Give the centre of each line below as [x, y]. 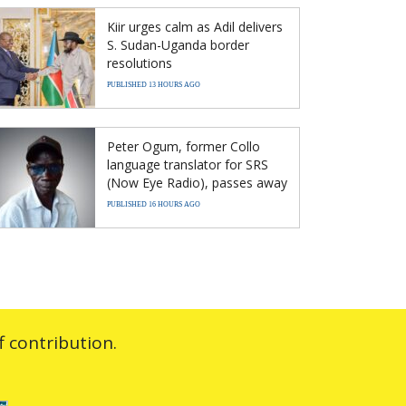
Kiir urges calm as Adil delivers [195, 27]
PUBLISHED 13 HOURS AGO [154, 85]
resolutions [140, 63]
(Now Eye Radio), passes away [197, 183]
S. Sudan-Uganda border [178, 45]
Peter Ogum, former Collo [184, 147]
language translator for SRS [188, 165]
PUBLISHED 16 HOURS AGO [154, 205]
